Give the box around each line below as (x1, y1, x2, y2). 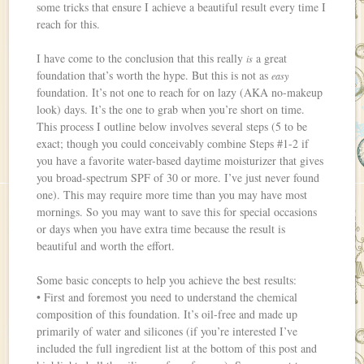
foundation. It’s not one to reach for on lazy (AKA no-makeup (37, 84, 323, 101)
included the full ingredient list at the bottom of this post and (37, 340, 318, 357)
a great (253, 50, 288, 67)
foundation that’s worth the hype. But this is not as (37, 67, 272, 84)
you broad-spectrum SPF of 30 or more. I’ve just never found (37, 170, 320, 186)
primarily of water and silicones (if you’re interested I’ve (37, 323, 298, 340)
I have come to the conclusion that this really (37, 50, 247, 67)
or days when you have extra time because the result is (37, 221, 286, 237)
